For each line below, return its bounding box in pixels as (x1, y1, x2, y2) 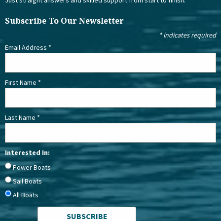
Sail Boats (13, 176, 42, 185)
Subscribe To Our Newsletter (5, 15, 124, 26)
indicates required (162, 30, 216, 39)
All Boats (13, 190, 38, 199)
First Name (5, 77, 38, 87)
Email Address (5, 42, 48, 52)
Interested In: (5, 147, 50, 157)
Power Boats (13, 162, 51, 172)
